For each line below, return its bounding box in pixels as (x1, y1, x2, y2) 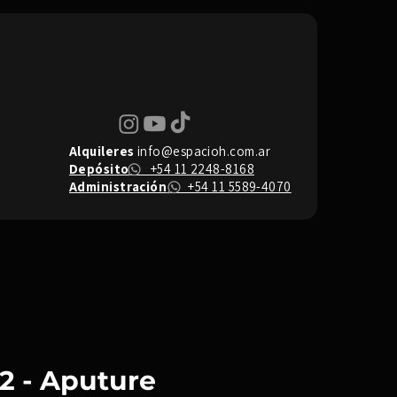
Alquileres (69, 143, 135, 160)
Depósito (69, 160, 129, 177)
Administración (69, 178, 167, 195)
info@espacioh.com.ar (136, 143, 270, 160)
